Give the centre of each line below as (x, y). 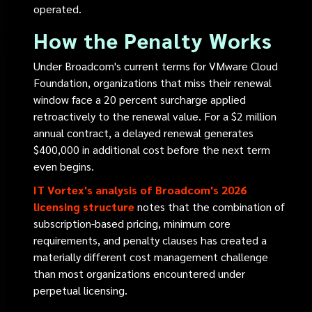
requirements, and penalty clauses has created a (150, 240)
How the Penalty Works (153, 40)
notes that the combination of (210, 206)
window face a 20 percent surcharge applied (140, 99)
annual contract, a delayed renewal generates (144, 133)
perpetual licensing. (81, 290)
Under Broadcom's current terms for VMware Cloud (156, 66)
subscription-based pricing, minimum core (132, 223)
